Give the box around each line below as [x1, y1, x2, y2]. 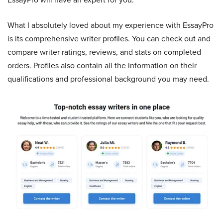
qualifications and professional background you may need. [7, 73, 209, 85]
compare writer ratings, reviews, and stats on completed [7, 46, 201, 58]
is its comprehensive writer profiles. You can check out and [7, 33, 211, 44]
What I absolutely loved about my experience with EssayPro [7, 19, 214, 31]
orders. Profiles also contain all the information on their [7, 60, 197, 71]
